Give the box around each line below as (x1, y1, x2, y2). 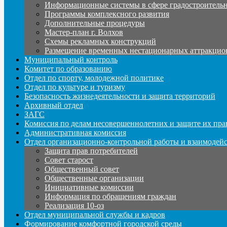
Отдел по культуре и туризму (24, 82, 125, 91)
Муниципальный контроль (24, 55, 118, 64)
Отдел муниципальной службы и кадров (24, 210, 165, 219)
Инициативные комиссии (45, 182, 134, 192)
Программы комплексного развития (45, 9, 169, 18)
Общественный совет (45, 164, 119, 173)
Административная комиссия (24, 128, 126, 137)
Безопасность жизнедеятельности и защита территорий (24, 91, 215, 100)
